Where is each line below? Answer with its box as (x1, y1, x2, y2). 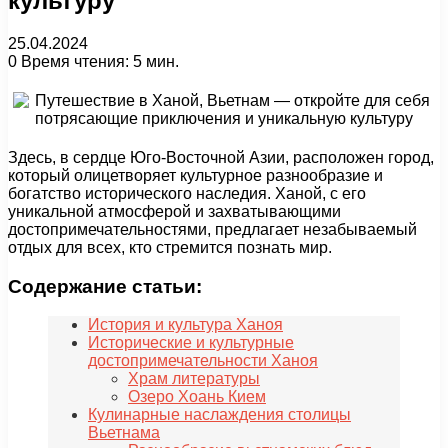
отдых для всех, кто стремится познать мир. (8, 238, 332, 256)
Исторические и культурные (88, 334, 294, 352)
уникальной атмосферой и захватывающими (8, 202, 341, 220)
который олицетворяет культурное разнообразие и (8, 166, 383, 184)
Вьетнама (88, 424, 160, 442)
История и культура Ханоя (88, 316, 283, 334)
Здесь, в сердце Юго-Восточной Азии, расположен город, (8, 148, 434, 166)
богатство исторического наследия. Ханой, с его (8, 184, 366, 202)
